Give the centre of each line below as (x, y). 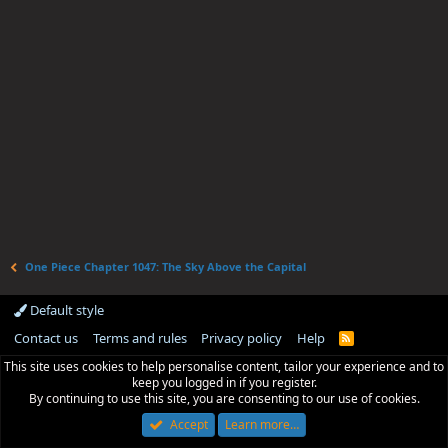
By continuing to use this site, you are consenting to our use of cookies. (224, 398)
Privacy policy (241, 338)
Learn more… (261, 424)
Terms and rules (139, 338)
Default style (65, 310)
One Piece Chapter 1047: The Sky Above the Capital (166, 266)
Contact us (46, 338)
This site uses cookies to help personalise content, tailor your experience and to (224, 366)
